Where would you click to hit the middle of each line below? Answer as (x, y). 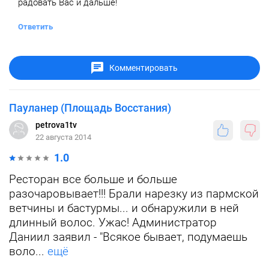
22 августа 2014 (63, 138)
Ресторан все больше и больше (93, 180)
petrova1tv (56, 125)
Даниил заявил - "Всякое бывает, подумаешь (128, 237)
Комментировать (144, 68)
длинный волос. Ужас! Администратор (113, 223)
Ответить (35, 27)
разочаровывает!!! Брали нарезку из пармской (134, 194)
